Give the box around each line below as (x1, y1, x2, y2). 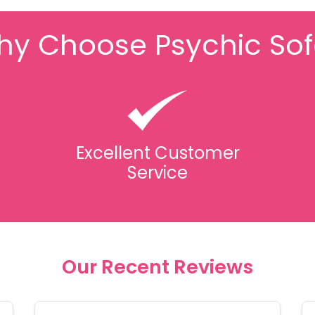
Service (127, 161, 188, 184)
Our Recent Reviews (62, 253, 253, 281)
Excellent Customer (75, 141, 240, 165)
